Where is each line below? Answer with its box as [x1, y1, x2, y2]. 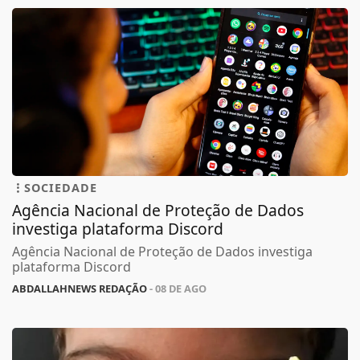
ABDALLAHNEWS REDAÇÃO [12, 283, 147, 298]
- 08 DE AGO [147, 283, 207, 298]
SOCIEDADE [24, 182, 97, 198]
